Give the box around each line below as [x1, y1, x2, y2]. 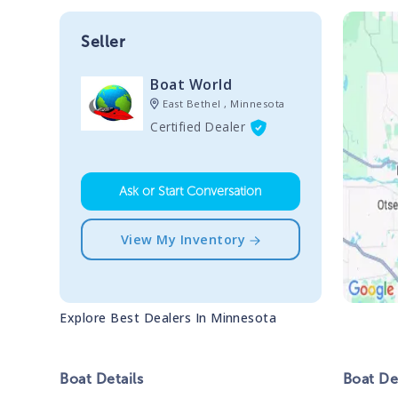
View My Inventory [120, 231, 246, 249]
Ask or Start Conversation [119, 183, 262, 200]
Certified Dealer [150, 117, 246, 135]
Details [92, 370, 144, 387]
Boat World [150, 74, 233, 94]
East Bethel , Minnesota [163, 96, 285, 110]
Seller [81, 31, 126, 52]
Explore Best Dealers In [60, 308, 211, 326]
